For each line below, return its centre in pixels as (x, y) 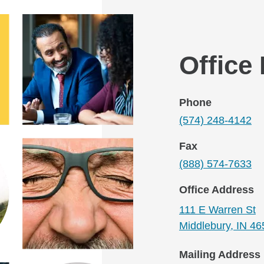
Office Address (216, 189)
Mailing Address (220, 254)
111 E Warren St (217, 209)
